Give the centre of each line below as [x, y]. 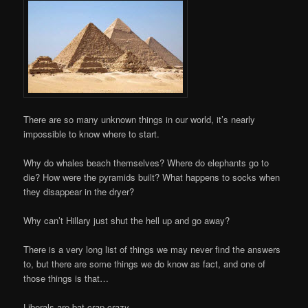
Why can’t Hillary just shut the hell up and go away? [127, 221]
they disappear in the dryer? [79, 192]
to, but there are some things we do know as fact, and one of [145, 264]
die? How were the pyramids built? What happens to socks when [152, 177]
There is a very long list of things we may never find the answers [152, 250]
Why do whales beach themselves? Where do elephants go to [146, 163]
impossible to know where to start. [92, 133]
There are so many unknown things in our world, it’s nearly [140, 119]
